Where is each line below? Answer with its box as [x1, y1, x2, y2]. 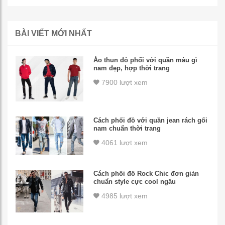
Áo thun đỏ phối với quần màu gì [93, 56, 198, 64]
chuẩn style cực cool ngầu [93, 178, 176, 186]
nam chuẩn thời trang [93, 125, 161, 133]
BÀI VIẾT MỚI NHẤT [15, 29, 92, 38]
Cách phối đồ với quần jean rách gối [93, 117, 208, 125]
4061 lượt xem [99, 139, 148, 147]
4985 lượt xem [99, 192, 148, 200]
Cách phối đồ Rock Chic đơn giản [93, 170, 199, 178]
